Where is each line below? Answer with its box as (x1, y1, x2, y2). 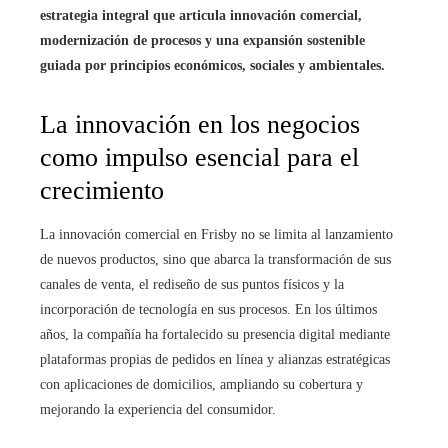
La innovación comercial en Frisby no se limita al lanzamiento (40, 227, 393, 243)
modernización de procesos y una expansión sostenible (40, 33, 365, 49)
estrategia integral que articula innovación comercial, (40, 8, 362, 24)
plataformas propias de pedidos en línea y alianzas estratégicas (40, 352, 390, 368)
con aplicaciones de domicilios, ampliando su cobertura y (40, 377, 363, 393)
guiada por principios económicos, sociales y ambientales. (40, 58, 385, 74)
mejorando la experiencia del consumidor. (40, 402, 276, 418)
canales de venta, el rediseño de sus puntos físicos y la (40, 277, 344, 293)
